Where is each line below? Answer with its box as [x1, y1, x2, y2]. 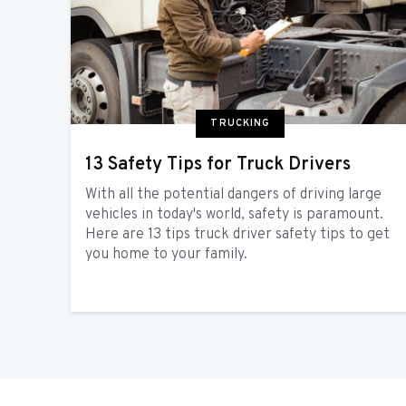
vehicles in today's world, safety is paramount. [85, 206, 383, 225]
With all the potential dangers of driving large [85, 186, 382, 205]
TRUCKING [210, 117, 271, 130]
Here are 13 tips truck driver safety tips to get [85, 226, 390, 245]
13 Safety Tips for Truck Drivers [85, 153, 351, 178]
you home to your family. [85, 246, 247, 265]
